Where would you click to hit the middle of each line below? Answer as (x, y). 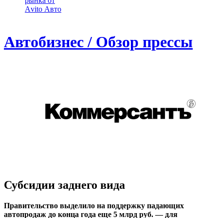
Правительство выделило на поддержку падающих (94, 205)
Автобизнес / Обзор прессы (98, 42)
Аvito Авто (43, 9)
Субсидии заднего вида (64, 185)
